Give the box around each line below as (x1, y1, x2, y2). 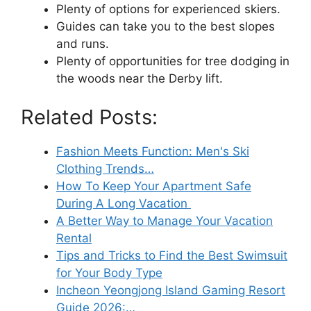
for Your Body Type (56, 265, 162, 280)
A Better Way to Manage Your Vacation (56, 213, 273, 228)
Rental (56, 230, 92, 245)
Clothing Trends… (56, 161, 154, 176)
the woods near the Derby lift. (56, 72, 223, 86)
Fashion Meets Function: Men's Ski (56, 144, 249, 158)
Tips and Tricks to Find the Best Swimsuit (56, 248, 287, 262)
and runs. (56, 37, 109, 51)
